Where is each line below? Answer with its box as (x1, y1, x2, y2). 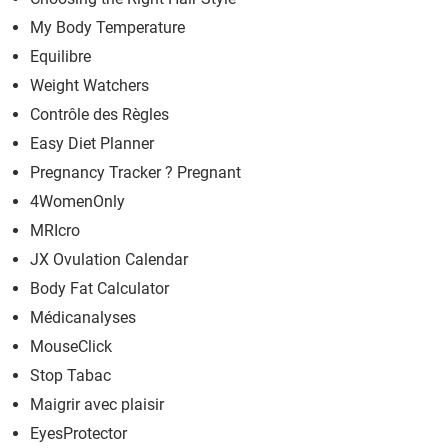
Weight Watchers (30, 76, 149, 96)
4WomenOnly (30, 192, 125, 212)
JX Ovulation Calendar (30, 250, 188, 270)
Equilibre (30, 47, 91, 67)
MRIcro (30, 221, 80, 241)
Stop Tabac (30, 366, 111, 386)
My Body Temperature (30, 18, 185, 38)
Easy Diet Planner (30, 134, 154, 154)
